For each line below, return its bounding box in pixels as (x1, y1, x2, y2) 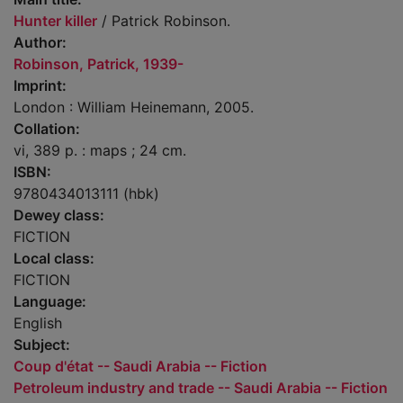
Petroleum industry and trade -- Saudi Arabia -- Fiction (13, 379, 388, 398)
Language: (13, 292, 86, 311)
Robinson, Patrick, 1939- (13, 55, 184, 74)
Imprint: (13, 76, 67, 95)
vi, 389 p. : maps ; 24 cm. (13, 141, 186, 160)
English (13, 314, 62, 333)
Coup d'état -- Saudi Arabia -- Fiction (13, 357, 267, 376)
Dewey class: (13, 206, 104, 225)
